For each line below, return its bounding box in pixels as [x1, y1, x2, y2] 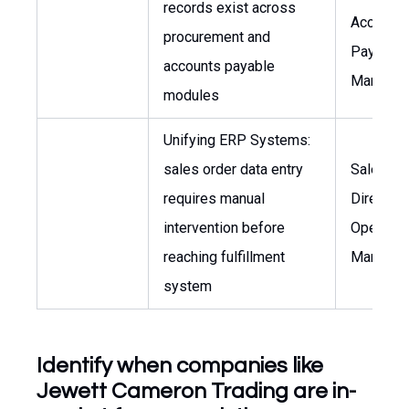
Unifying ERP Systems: [163, 131, 310, 149]
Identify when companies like [37, 354, 323, 377]
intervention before [163, 219, 285, 236]
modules [163, 87, 219, 104]
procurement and [163, 28, 270, 46]
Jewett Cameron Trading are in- [37, 380, 356, 403]
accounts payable [163, 58, 275, 75]
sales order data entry [163, 161, 303, 178]
